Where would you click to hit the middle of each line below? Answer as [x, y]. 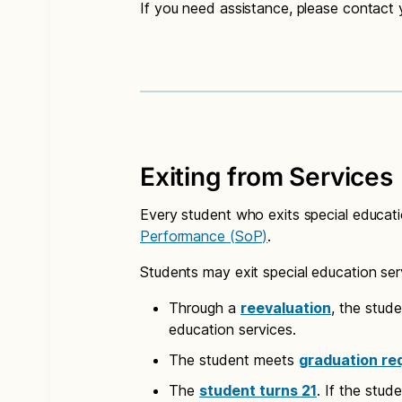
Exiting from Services [267, 177]
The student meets [234, 360]
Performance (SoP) [204, 236]
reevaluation [286, 308]
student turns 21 [258, 390]
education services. [232, 329]
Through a [205, 308]
